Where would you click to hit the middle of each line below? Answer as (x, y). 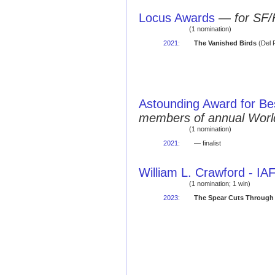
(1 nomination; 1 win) (220, 184)
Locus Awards (177, 18)
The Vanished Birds (225, 43)
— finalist (207, 143)
